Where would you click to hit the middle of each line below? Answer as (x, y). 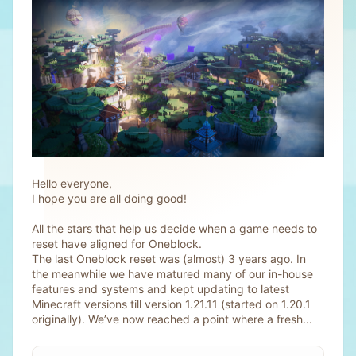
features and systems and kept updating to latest (161, 288)
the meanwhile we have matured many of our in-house (172, 273)
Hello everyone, (72, 183)
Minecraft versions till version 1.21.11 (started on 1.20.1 (171, 304)
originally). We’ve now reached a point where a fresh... (172, 319)
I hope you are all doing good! (109, 198)
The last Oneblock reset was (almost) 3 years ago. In (169, 258)
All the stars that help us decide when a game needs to (174, 228)
